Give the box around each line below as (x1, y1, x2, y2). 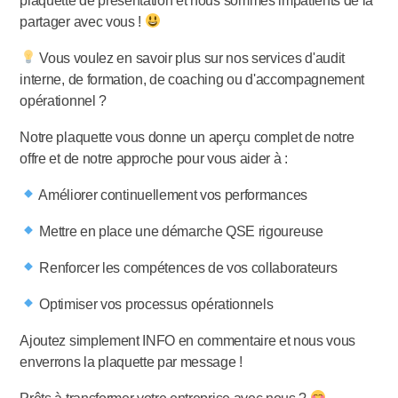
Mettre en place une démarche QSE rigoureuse (36, 223, 323, 239)
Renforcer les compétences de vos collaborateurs (36, 259, 338, 275)
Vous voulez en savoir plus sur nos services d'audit (36, 50, 345, 66)
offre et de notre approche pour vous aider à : (20, 150, 288, 166)
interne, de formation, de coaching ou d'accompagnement (20, 71, 365, 87)
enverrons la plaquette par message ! (20, 354, 243, 370)
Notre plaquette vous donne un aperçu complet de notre (20, 129, 354, 145)
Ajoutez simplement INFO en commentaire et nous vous (20, 332, 356, 348)
